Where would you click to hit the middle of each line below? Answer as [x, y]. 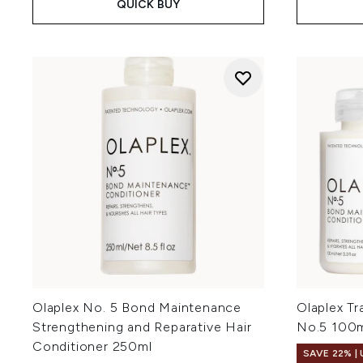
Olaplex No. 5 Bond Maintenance [137, 307]
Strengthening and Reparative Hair [142, 327]
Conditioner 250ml [92, 346]
